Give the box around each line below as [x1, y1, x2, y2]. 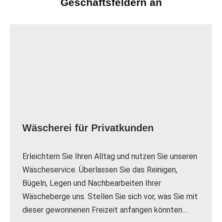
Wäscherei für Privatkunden [22, 122, 154, 134]
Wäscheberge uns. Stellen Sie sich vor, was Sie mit [22, 192, 198, 202]
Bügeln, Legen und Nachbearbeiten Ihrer [22, 178, 161, 188]
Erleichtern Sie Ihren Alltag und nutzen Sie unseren [22, 152, 197, 162]
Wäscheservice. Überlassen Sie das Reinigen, [22, 165, 177, 175]
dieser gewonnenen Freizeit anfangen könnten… [22, 205, 187, 215]
